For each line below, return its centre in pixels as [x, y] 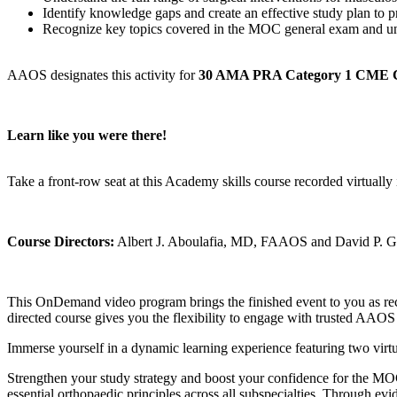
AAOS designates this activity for [103, 75]
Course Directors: [61, 242]
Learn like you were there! [89, 136]
